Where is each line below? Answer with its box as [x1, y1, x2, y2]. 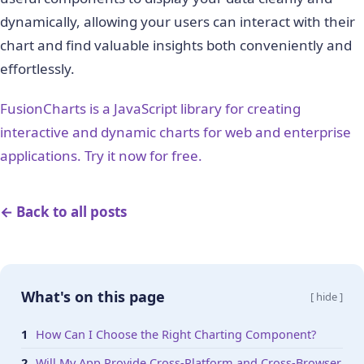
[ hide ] [310, 289, 343, 304]
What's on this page [21, 287, 165, 306]
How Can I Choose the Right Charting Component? [36, 326, 316, 342]
